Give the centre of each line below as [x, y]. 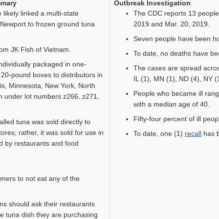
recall [193, 134]
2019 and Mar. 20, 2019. [172, 24]
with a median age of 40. [172, 104]
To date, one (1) [159, 134]
